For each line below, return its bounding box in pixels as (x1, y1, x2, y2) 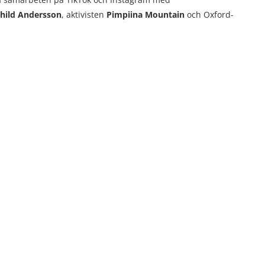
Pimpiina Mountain (106, 9, 185, 20)
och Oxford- (185, 9, 234, 20)
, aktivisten (62, 9, 106, 20)
